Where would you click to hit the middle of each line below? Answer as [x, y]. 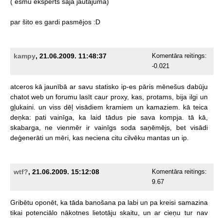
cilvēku [134, 138]
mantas [158, 138]
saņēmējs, [156, 128]
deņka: [20, 118]
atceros [21, 87]
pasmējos [76, 22]
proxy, [119, 97]
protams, [160, 97]
